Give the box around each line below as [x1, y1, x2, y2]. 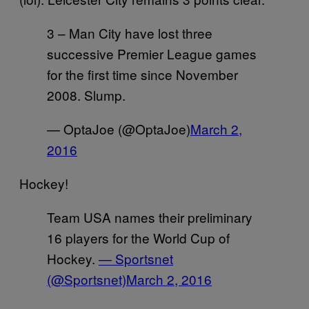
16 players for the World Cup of [47, 228, 230, 247]
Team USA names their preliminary [47, 207, 252, 226]
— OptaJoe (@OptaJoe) [47, 119, 190, 138]
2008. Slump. [47, 85, 126, 104]
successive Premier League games [47, 43, 257, 63]
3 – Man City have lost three [47, 23, 212, 42]
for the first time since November [47, 64, 238, 83]
